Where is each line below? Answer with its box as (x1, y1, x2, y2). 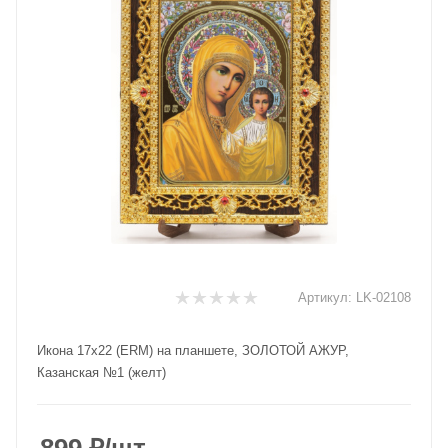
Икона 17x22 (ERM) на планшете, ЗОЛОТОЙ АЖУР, (37, 343, 349, 358)
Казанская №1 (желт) (37, 365, 166, 380)
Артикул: (298, 290, 352, 305)
